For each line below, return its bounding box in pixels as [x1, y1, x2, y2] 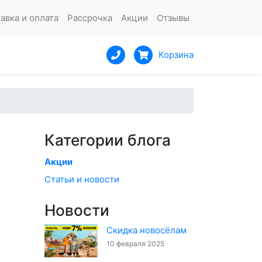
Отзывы [156, 12, 189, 23]
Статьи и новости [44, 173, 119, 185]
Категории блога [44, 131, 171, 150]
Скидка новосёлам [106, 224, 187, 236]
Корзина [158, 49, 194, 61]
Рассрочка [67, 12, 112, 23]
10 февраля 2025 [106, 239, 165, 248]
